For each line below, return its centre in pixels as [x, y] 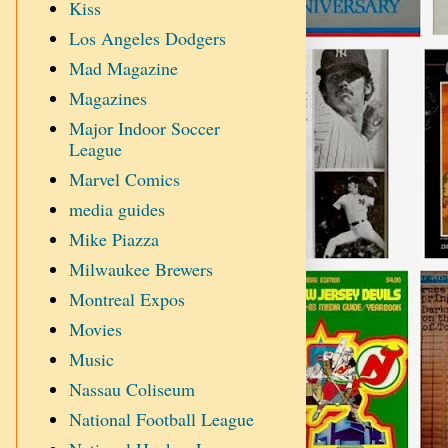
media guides [116, 209]
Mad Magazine [123, 68]
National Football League [161, 419]
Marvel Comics [124, 179]
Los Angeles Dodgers [147, 38]
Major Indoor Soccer [144, 128]
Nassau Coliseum [131, 389]
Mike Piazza [113, 239]
